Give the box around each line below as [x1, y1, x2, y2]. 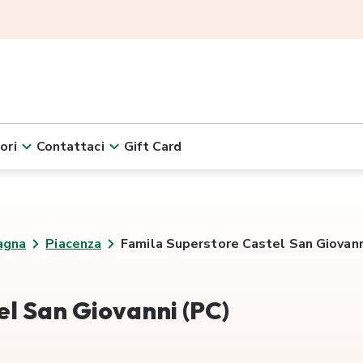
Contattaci [36, 138, 105, 156]
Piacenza [45, 235, 102, 253]
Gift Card [123, 138, 182, 156]
